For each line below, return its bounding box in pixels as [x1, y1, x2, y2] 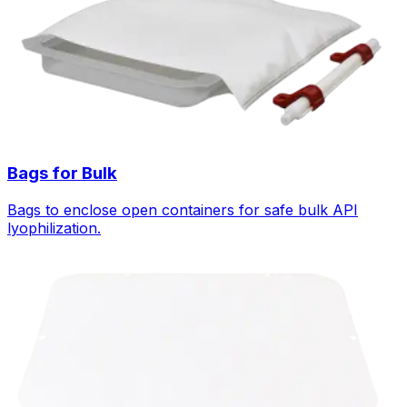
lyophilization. [7, 218, 101, 237]
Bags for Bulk [7, 163, 117, 184]
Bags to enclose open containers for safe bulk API [7, 200, 358, 219]
